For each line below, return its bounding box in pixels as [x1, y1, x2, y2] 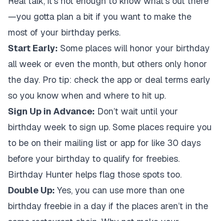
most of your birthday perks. [8, 27, 120, 38]
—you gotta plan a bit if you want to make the [8, 11, 191, 22]
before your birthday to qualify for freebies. [8, 153, 180, 164]
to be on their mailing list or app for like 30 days [8, 137, 201, 148]
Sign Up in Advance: [8, 106, 95, 117]
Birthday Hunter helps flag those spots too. [8, 169, 182, 180]
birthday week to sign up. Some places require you [8, 121, 212, 133]
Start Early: [8, 42, 58, 54]
